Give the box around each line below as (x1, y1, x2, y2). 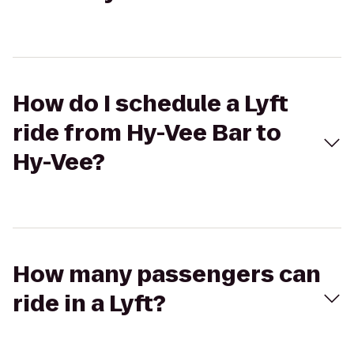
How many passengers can (13, 259, 321, 290)
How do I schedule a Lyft (13, 88, 288, 119)
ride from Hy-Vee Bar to (13, 118, 281, 149)
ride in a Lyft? (13, 288, 166, 319)
